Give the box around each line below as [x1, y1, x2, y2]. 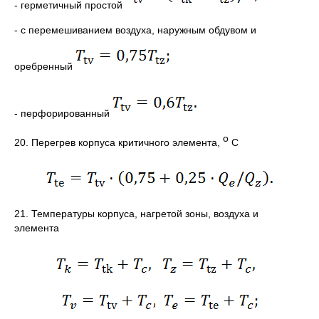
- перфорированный [14, 107, 113, 119]
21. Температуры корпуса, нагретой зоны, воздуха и [14, 208, 258, 220]
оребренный [14, 60, 75, 72]
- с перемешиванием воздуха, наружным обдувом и [14, 23, 256, 36]
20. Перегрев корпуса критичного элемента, [14, 136, 223, 148]
